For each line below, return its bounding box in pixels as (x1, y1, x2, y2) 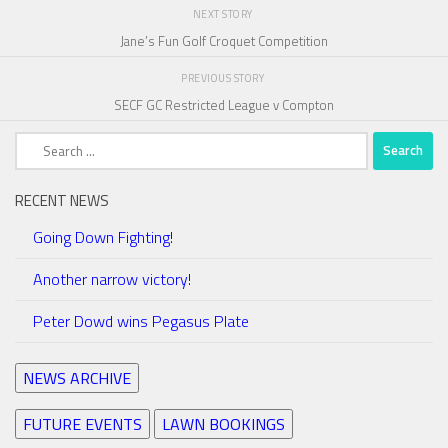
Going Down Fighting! (33, 224, 173, 249)
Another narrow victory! (33, 266, 191, 291)
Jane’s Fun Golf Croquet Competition (120, 31, 328, 52)
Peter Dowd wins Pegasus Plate (33, 308, 249, 333)
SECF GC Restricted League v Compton (114, 95, 334, 116)
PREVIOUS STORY (181, 70, 267, 87)
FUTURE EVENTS (23, 411, 142, 436)
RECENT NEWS (15, 188, 109, 212)
